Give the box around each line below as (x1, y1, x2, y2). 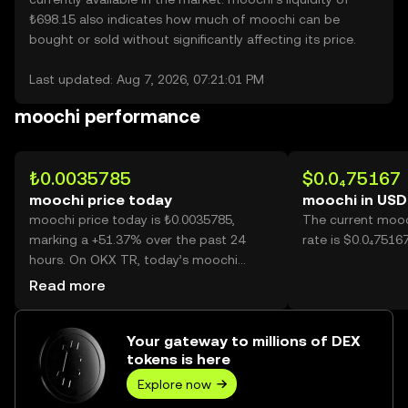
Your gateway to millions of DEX (127, 332, 361, 350)
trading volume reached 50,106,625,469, (29, 272, 268, 287)
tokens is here (127, 351, 230, 368)
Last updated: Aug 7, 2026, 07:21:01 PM (29, 72, 264, 87)
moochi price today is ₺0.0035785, (29, 212, 235, 227)
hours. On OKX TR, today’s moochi (29, 252, 238, 267)
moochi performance (15, 106, 200, 127)
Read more (29, 277, 106, 294)
